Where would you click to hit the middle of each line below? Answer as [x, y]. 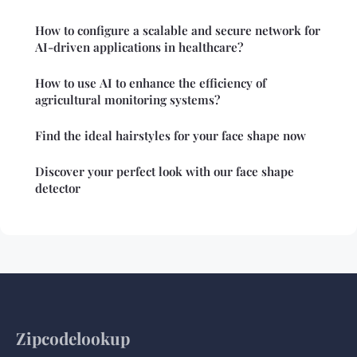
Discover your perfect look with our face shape [165, 171]
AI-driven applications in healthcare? [139, 47]
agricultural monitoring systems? [127, 99]
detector [58, 188]
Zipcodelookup [73, 337]
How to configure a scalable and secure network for [178, 30]
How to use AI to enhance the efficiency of [151, 82]
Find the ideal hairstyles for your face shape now [171, 135]
